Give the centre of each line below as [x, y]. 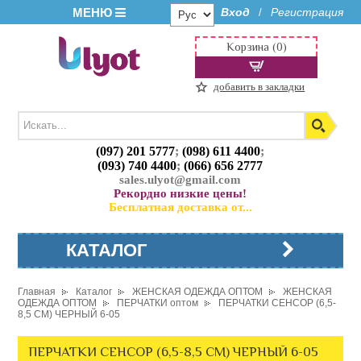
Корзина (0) [256, 47]
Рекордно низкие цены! [180, 194]
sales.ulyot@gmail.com [180, 180]
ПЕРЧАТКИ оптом [158, 303]
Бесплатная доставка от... [180, 207]
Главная [37, 292]
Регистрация [307, 12]
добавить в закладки [259, 87]
